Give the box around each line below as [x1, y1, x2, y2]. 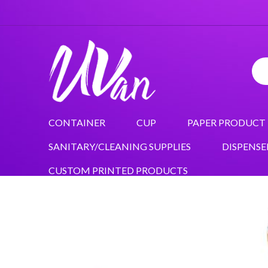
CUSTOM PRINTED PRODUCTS [48, 164, 188, 176]
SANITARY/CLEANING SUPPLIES [48, 140, 191, 152]
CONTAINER [48, 116, 105, 128]
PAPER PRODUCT [187, 116, 266, 128]
